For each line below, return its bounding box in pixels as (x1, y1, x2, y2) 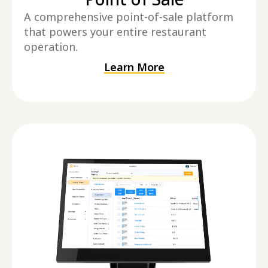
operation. (24, 39, 78, 54)
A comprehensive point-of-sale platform (24, 10, 233, 25)
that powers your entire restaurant (24, 25, 206, 39)
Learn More (103, 60, 165, 75)
